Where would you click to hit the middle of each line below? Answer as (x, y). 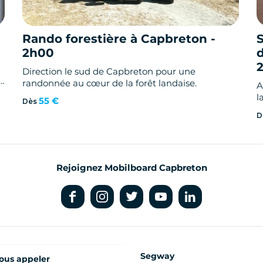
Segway (157, 256)
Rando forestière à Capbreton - (119, 39)
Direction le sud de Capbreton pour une (109, 72)
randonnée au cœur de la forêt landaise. (110, 83)
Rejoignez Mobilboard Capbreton (131, 168)
